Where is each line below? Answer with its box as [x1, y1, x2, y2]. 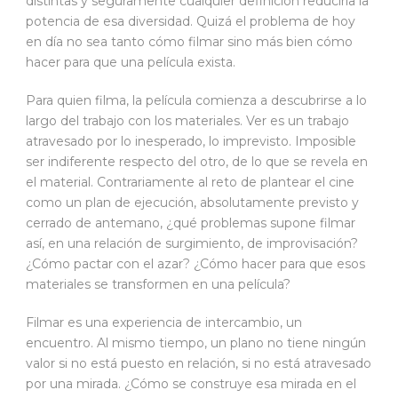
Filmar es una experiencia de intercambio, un [26, 314, 302, 330]
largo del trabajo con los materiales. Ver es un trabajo [26, 112, 349, 129]
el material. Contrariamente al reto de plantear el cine [26, 173, 354, 190]
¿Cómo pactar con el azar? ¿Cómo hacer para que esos [26, 255, 365, 272]
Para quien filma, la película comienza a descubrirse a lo [26, 92, 367, 108]
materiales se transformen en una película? [26, 275, 291, 292]
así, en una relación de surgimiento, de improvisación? [26, 235, 358, 251]
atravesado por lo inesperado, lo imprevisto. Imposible [26, 132, 356, 149]
